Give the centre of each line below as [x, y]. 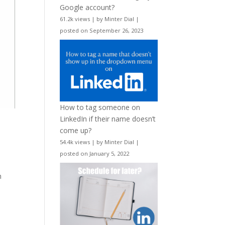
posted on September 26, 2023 [102, 31]
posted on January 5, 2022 [95, 153]
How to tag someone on [100, 107]
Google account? [87, 8]
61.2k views [75, 19]
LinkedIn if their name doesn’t [108, 119]
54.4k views [75, 142]
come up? [76, 130]
